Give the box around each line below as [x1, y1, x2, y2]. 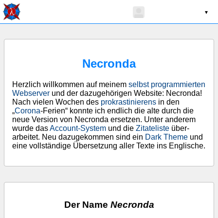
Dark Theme [145, 132, 188, 141]
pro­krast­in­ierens [101, 97, 156, 106]
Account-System [50, 124, 106, 132]
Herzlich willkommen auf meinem [12, 80, 128, 89]
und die [106, 124, 136, 132]
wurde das [12, 124, 50, 132]
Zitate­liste [136, 124, 169, 132]
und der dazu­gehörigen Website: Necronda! [50, 89, 202, 97]
